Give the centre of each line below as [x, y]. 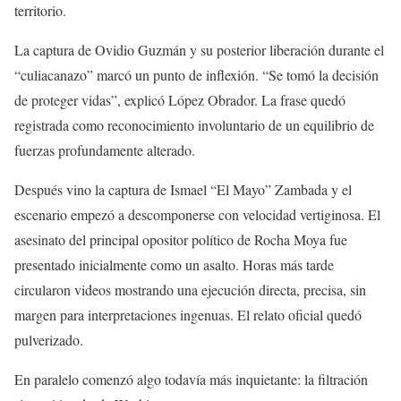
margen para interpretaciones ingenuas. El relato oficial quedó [188, 315]
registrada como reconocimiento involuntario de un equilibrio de [194, 125]
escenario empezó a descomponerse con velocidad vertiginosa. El [197, 215]
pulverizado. [49, 340]
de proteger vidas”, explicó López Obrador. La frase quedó [180, 100]
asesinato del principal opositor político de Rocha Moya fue [181, 240]
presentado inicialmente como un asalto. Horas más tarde [174, 265]
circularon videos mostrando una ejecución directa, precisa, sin [190, 290]
